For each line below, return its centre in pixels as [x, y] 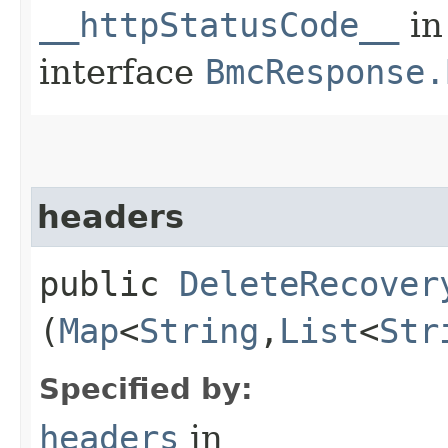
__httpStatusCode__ [219, 24]
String [199, 330]
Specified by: [146, 388]
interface [122, 71]
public [109, 283]
